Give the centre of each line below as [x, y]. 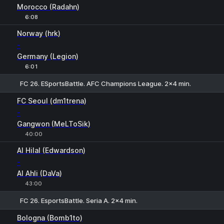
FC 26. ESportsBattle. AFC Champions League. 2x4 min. [105, 83]
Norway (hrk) [39, 33]
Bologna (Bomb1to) [50, 218]
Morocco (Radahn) [48, 7]
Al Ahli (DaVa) [39, 173]
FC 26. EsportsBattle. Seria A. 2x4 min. [79, 200]
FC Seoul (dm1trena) [52, 101]
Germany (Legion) [48, 56]
